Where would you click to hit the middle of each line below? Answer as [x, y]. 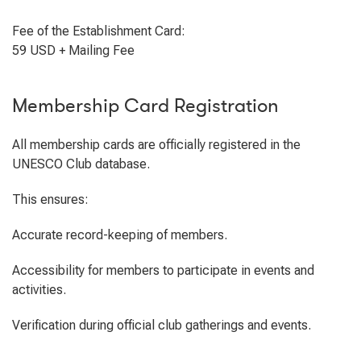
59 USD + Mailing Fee [73, 50]
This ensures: [50, 199]
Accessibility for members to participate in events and [163, 270]
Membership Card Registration [145, 106]
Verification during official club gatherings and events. [162, 325]
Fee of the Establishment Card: [99, 31]
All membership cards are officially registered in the [156, 145]
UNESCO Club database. [81, 164]
